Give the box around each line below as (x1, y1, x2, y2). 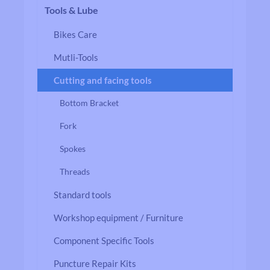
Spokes (60, 143, 86, 154)
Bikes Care (54, 29, 97, 40)
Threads (60, 166, 90, 177)
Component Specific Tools (54, 235, 154, 246)
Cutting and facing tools (54, 75, 152, 86)
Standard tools (54, 189, 111, 200)
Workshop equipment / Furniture (54, 212, 183, 223)
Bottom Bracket (60, 98, 119, 108)
